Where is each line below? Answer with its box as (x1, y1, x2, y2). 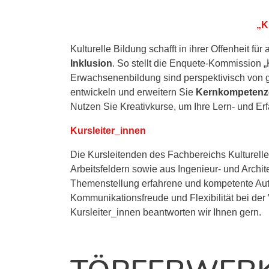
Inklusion (70, 58, 112, 68)
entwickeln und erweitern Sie (70, 87, 196, 97)
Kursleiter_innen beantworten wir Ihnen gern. (70, 207, 261, 217)
